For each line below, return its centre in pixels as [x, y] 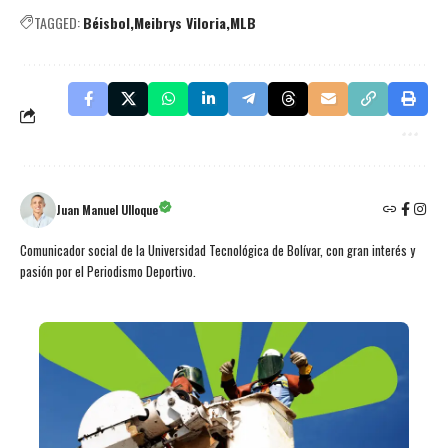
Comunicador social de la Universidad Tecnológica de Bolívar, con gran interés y [217, 250]
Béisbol [106, 22]
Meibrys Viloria [180, 22]
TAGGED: [57, 22]
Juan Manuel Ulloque [107, 209]
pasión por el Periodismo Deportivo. [108, 271]
